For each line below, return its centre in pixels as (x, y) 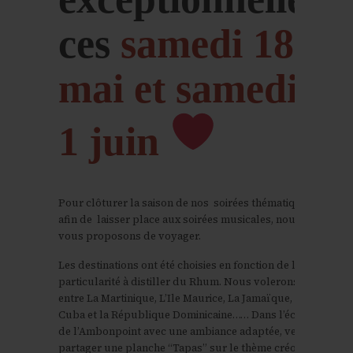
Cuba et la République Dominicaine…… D (159, 315)
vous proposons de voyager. (130, 236)
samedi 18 (207, 44)
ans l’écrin (284, 315)
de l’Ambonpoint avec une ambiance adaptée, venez (186, 332)
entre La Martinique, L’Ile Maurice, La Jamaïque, (175, 299)
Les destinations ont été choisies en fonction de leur (186, 266)
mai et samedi (178, 89)
